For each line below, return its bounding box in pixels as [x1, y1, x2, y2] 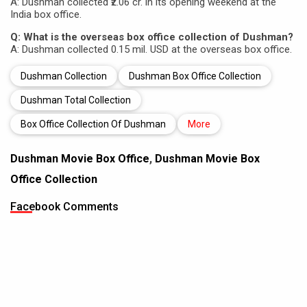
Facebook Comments [10, 200, 119, 213]
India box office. [10, 8, 82, 21]
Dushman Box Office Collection [129, 71, 261, 82]
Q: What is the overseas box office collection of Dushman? [10, 31, 293, 43]
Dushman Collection [21, 71, 107, 82]
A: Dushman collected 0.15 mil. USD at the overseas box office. [10, 43, 292, 56]
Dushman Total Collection [21, 95, 131, 106]
